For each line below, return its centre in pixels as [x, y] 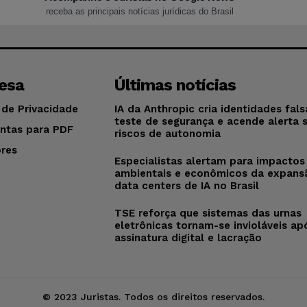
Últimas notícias [175, 85]
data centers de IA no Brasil [187, 185]
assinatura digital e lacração [188, 237]
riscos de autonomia [168, 133]
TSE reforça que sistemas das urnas [208, 213]
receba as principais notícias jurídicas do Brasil [139, 11]
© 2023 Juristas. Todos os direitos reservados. [153, 296]
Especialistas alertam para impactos [210, 161]
